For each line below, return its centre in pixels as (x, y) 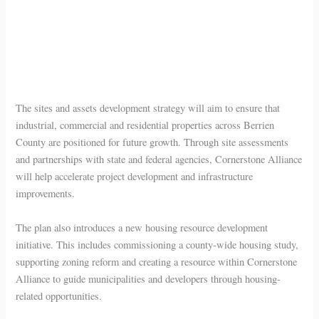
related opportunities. (59, 296)
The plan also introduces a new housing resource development (142, 227)
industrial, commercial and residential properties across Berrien (145, 125)
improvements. (46, 194)
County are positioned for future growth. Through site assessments (152, 142)
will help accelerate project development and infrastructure (135, 177)
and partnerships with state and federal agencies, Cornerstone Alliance (159, 159)
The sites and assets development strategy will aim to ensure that (148, 108)
